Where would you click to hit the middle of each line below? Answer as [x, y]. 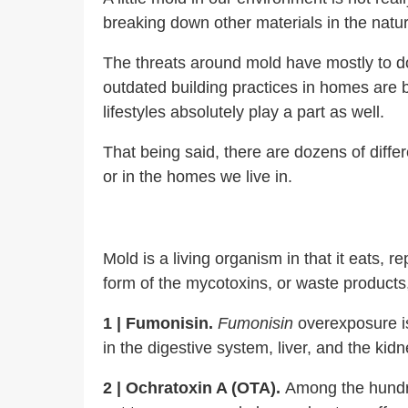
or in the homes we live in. [198, 177]
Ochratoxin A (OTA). [205, 388]
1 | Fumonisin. [158, 323]
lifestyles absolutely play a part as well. [244, 112]
